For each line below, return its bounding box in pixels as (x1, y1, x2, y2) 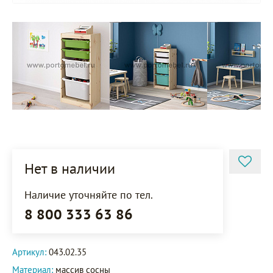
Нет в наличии (24, 159, 115, 179)
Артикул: (12, 246, 49, 258)
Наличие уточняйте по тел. (24, 188, 153, 202)
